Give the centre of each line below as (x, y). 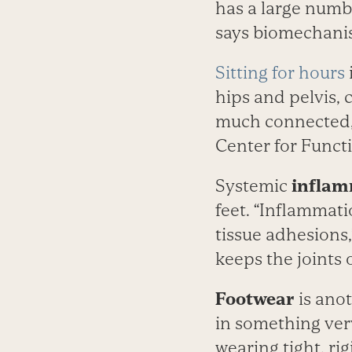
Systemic (253, 186)
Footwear (255, 299)
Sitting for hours (280, 73)
